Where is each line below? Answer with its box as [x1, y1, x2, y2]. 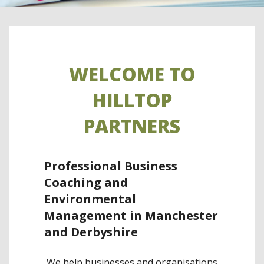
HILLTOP [92, 87, 172, 113]
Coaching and [44, 174, 128, 190]
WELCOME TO [68, 61, 196, 87]
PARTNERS [84, 113, 180, 138]
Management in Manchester [44, 207, 218, 223]
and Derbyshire [44, 224, 138, 240]
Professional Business [44, 158, 177, 174]
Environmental [44, 191, 136, 207]
